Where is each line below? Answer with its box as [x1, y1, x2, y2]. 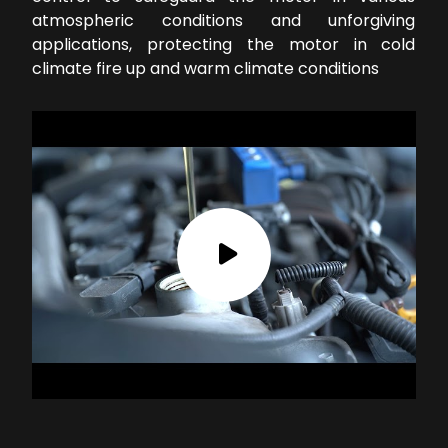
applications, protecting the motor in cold [32, 33, 416, 57]
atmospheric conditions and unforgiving [32, 9, 416, 33]
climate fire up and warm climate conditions [32, 57, 380, 81]
